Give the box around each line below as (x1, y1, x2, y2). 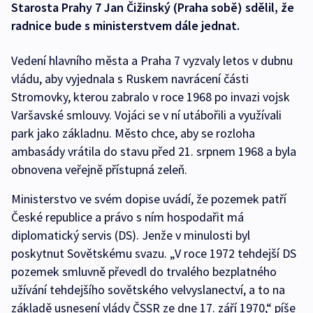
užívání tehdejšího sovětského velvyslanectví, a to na (11, 282, 285, 298)
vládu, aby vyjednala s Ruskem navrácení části (11, 71, 249, 87)
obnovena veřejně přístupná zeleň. (11, 161, 187, 178)
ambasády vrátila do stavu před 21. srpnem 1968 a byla (11, 143, 296, 160)
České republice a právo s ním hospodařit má (11, 209, 244, 226)
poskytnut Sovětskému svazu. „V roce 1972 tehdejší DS (11, 245, 296, 262)
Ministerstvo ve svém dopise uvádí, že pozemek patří (11, 191, 286, 208)
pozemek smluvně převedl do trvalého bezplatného (11, 263, 277, 280)
